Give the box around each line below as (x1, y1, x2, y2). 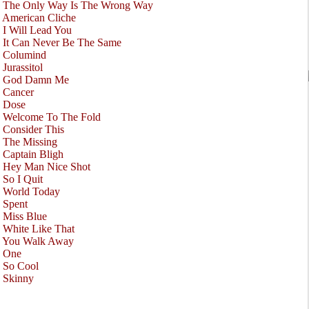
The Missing (3, 136, 57, 148)
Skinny (3, 272, 34, 284)
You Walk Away (2, 235, 74, 247)
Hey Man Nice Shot (3, 161, 90, 172)
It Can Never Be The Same (3, 37, 121, 48)
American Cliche (2, 12, 76, 23)
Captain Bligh (3, 148, 63, 160)
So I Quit (3, 173, 43, 185)
